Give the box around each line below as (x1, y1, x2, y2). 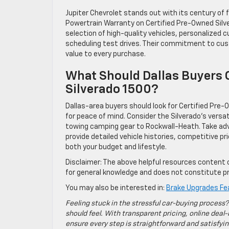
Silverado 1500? (65, 83, 158, 96)
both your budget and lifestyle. (65, 144, 167, 151)
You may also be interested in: (65, 185, 166, 192)
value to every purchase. (65, 51, 146, 58)
